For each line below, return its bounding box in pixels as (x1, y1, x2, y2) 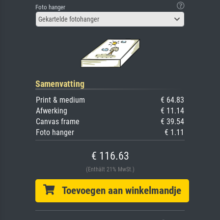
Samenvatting (35, 78, 84, 89)
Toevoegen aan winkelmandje (55, 184, 181, 196)
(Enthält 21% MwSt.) (85, 165, 135, 173)
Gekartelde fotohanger (38, 15, 99, 23)
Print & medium (36, 95, 85, 105)
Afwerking (36, 106, 67, 115)
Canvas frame (36, 116, 80, 126)
